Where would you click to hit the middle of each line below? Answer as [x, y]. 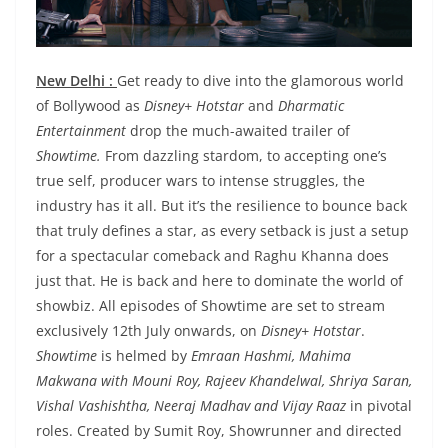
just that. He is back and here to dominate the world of [219, 281]
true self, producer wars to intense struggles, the [200, 181]
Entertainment [81, 131]
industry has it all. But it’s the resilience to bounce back [221, 206]
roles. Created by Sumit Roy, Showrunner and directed [219, 431]
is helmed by [144, 356]
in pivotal [381, 406]
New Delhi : [74, 81]
